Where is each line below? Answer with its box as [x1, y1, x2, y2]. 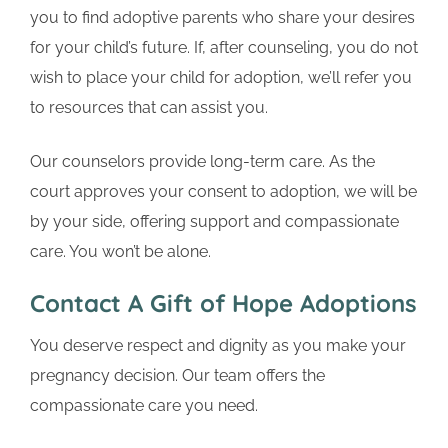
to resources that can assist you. [30, 98, 268, 118]
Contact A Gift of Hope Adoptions [30, 288, 417, 319]
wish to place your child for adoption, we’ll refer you [30, 68, 412, 88]
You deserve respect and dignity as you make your [30, 336, 406, 356]
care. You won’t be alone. [30, 242, 211, 262]
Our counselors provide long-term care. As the [30, 152, 375, 172]
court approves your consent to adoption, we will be [30, 182, 417, 202]
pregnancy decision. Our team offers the [30, 366, 325, 386]
